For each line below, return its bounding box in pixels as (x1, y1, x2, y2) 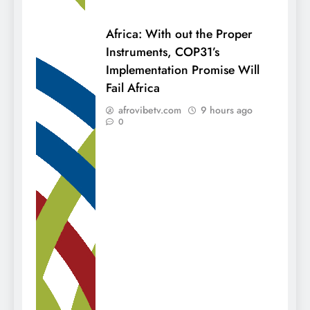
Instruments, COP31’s (106, 43, 219, 62)
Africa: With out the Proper (106, 25, 253, 44)
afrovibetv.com (118, 103, 181, 118)
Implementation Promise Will (106, 61, 259, 80)
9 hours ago (201, 103, 253, 118)
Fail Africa (106, 79, 160, 98)
